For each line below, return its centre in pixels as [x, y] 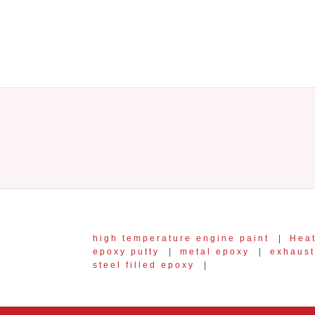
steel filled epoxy [144, 264]
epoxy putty [126, 251]
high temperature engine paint [181, 238]
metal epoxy [215, 251]
